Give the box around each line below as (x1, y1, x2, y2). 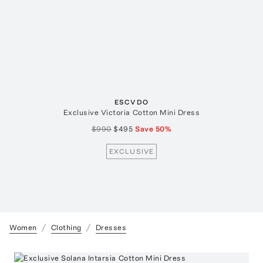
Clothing (50, 223, 82, 232)
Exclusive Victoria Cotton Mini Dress (63, 108, 200, 117)
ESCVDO (114, 98, 149, 107)
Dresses (95, 223, 127, 232)
